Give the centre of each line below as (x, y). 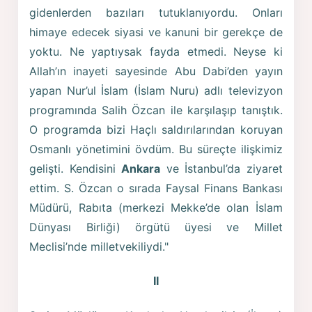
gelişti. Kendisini (76, 168)
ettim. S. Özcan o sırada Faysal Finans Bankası (156, 188)
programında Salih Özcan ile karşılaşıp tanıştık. (156, 110)
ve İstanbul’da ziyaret (221, 168)
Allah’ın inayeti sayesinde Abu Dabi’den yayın (156, 71)
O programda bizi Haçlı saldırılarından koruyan (156, 129)
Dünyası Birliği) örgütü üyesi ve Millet (156, 227)
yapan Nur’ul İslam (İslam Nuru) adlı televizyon (156, 90)
